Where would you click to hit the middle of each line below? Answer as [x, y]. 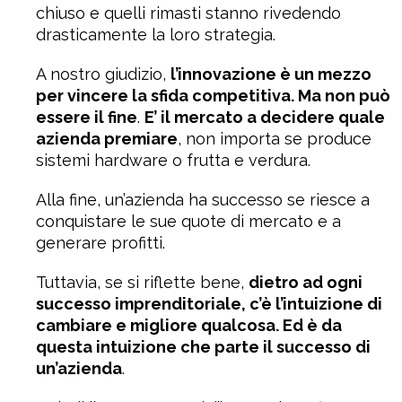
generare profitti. [100, 243]
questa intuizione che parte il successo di [203, 347]
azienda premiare [107, 139]
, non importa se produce [275, 139]
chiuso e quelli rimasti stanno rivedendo [188, 13]
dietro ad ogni [306, 282]
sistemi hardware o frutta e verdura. [173, 160]
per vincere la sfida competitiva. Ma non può [213, 96]
